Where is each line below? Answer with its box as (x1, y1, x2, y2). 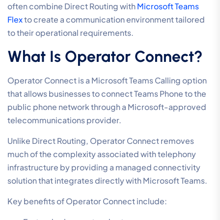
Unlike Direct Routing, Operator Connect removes (7, 136, 194, 146)
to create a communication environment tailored (24, 14, 205, 25)
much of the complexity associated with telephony (7, 149, 196, 160)
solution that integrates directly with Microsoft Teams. (7, 175, 207, 186)
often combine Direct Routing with (7, 1, 137, 12)
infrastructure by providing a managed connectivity (7, 162, 200, 173)
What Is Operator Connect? (7, 47, 203, 66)
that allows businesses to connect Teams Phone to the (7, 88, 206, 99)
